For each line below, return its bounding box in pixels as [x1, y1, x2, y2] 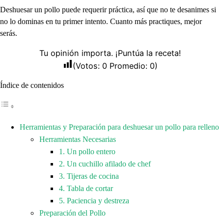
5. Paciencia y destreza [59, 196, 129, 205]
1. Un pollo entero [59, 147, 115, 156]
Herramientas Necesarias [39, 135, 116, 144]
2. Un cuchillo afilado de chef [59, 159, 151, 168]
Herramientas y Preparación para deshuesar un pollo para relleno [20, 122, 219, 132]
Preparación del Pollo [39, 208, 106, 218]
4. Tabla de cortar [59, 184, 113, 193]
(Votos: [72, 60, 102, 71]
